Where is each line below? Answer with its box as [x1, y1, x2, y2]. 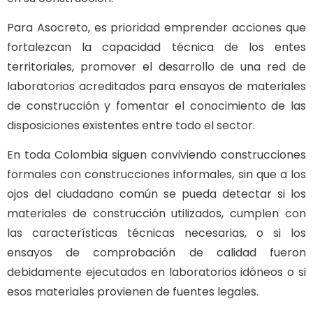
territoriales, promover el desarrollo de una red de [7, 59, 306, 75]
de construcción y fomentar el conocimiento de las [7, 98, 306, 114]
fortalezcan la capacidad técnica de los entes [7, 39, 306, 55]
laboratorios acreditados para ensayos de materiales [7, 78, 306, 94]
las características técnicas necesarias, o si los [7, 225, 306, 242]
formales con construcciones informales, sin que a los [7, 166, 306, 183]
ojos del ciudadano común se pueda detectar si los [7, 186, 306, 203]
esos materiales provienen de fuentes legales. [7, 284, 259, 300]
